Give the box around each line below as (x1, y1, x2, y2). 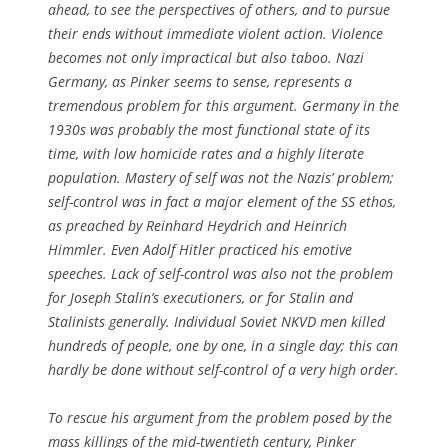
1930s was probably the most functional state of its (48, 119, 370, 139)
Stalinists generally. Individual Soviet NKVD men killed (48, 311, 385, 331)
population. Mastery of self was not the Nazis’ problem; (48, 167, 394, 187)
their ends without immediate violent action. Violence (48, 23, 383, 43)
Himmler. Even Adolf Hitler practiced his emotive (48, 239, 352, 259)
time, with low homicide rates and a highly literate (48, 143, 364, 163)
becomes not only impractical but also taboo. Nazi (48, 47, 364, 67)
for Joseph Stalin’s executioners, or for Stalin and (48, 287, 353, 307)
